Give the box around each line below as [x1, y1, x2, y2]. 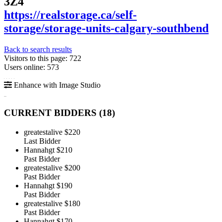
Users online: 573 [4, 62, 59, 71]
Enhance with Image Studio [12, 80, 101, 89]
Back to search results [4, 45, 72, 54]
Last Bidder [24, 137, 60, 146]
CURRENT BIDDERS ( [4, 108, 102, 118]
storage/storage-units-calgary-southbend [4, 21, 209, 35]
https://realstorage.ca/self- [4, 8, 137, 21]
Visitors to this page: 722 [4, 54, 81, 62]
